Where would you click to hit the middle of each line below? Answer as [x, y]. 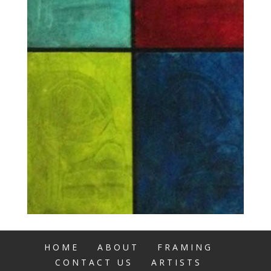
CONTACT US [94, 262]
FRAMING [185, 247]
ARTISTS [177, 262]
